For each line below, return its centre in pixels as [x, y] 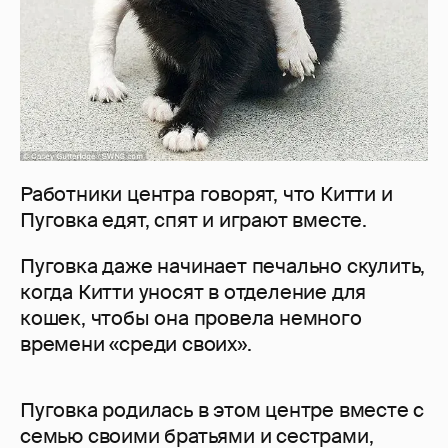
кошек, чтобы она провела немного [191, 317]
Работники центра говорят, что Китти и [206, 193]
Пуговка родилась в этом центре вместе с [222, 409]
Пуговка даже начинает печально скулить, [223, 265]
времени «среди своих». [136, 343]
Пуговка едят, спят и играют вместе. [193, 219]
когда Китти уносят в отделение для [193, 291]
